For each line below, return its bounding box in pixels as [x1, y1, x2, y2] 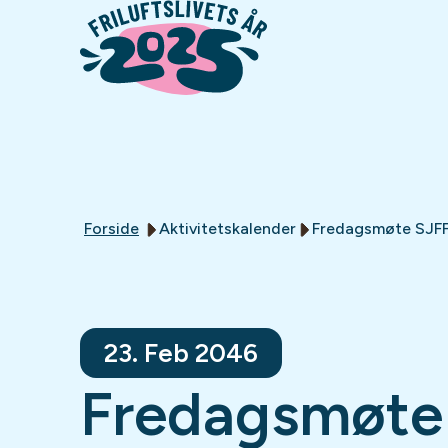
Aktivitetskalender [159, 219, 296, 238]
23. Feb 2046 [104, 337, 258, 369]
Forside [84, 219, 139, 238]
